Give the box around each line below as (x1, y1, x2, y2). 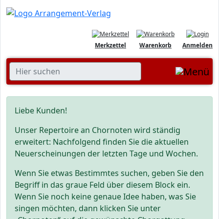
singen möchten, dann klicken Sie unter (15, 203, 161, 214)
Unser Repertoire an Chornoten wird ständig (15, 125, 180, 135)
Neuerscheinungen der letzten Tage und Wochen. (15, 148, 198, 159)
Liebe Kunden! (15, 105, 67, 116)
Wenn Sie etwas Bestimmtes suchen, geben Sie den (15, 168, 204, 178)
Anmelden (182, 41, 213, 49)
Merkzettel (95, 41, 126, 49)
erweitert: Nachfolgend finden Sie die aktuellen (15, 136, 189, 147)
